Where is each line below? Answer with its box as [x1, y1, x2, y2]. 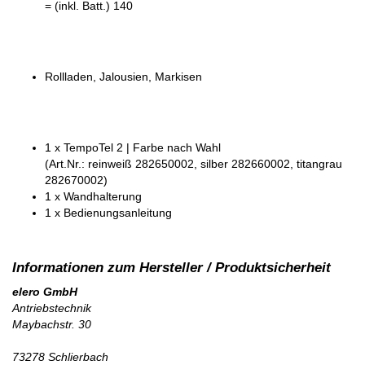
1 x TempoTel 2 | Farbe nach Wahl [45, 141, 221, 155]
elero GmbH [12, 285, 77, 299]
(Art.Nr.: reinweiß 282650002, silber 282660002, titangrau [45, 157, 342, 171]
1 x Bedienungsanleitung [45, 206, 172, 220]
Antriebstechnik [12, 301, 91, 315]
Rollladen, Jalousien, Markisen [45, 70, 202, 84]
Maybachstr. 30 [12, 318, 91, 332]
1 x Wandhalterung [45, 190, 142, 204]
